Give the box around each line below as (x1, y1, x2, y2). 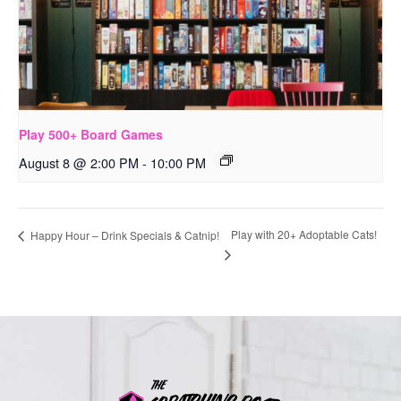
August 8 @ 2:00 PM (19, 152, 139, 172)
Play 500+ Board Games (19, 124, 163, 143)
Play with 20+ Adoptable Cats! (231, 226, 378, 243)
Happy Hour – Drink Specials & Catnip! (28, 226, 219, 243)
